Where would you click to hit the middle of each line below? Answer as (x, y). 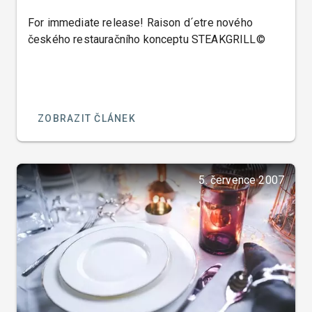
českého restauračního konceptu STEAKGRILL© (147, 39)
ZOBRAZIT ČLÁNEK (87, 118)
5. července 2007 (241, 180)
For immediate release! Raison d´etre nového (140, 22)
